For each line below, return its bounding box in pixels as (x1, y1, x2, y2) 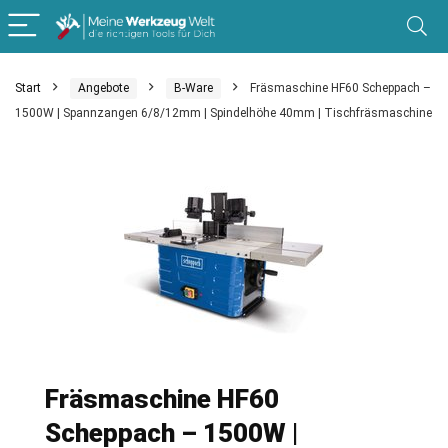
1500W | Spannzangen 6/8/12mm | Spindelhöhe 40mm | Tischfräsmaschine (15, 106, 432, 120)
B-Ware (174, 81, 213, 95)
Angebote (78, 81, 129, 95)
